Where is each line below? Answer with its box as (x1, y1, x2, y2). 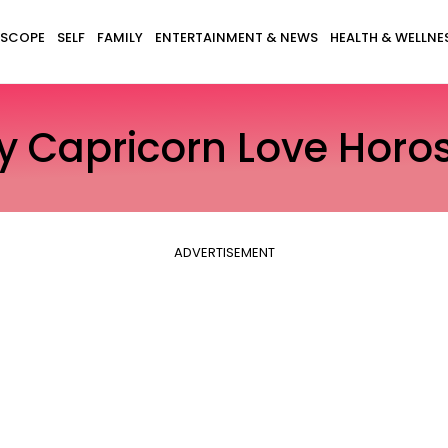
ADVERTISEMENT (173, 243, 275, 262)
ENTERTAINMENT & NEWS (154, 28, 318, 47)
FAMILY (96, 28, 143, 47)
